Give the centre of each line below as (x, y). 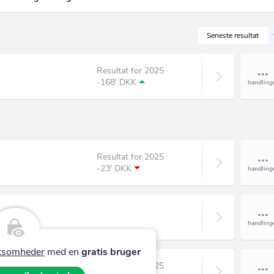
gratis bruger (111, 252)
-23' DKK (114, 168)
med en (63, 252)
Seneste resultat (232, 35)
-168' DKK (116, 82)
